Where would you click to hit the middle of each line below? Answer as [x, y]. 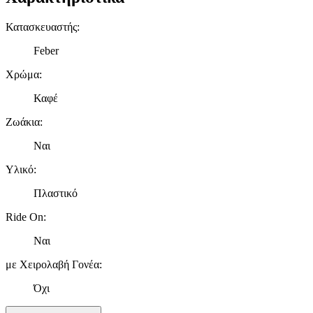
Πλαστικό [56, 193]
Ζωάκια [23, 122]
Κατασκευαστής [41, 27]
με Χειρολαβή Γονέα [52, 264]
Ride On [24, 217]
